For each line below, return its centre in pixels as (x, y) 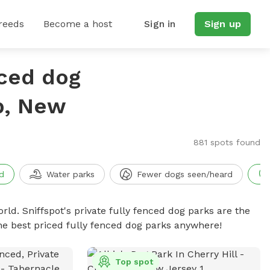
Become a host (78, 24)
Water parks (70, 174)
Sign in (160, 24)
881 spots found (227, 142)
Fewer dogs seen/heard (184, 174)
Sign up (222, 24)
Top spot (134, 262)
